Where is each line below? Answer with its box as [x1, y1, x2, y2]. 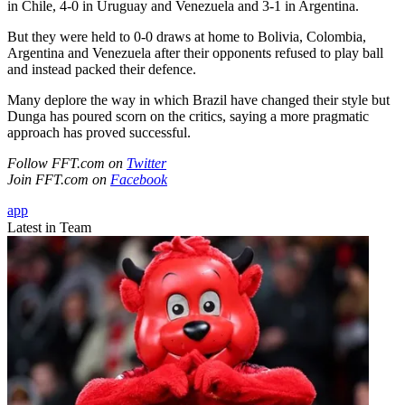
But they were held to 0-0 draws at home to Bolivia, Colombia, [7, 29, 366, 45]
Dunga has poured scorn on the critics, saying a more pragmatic [7, 108, 369, 125]
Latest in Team [7, 220, 91, 236]
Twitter [127, 155, 166, 172]
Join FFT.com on [7, 172, 110, 188]
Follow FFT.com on [7, 155, 127, 172]
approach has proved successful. [7, 125, 191, 141]
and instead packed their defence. [7, 61, 196, 78]
